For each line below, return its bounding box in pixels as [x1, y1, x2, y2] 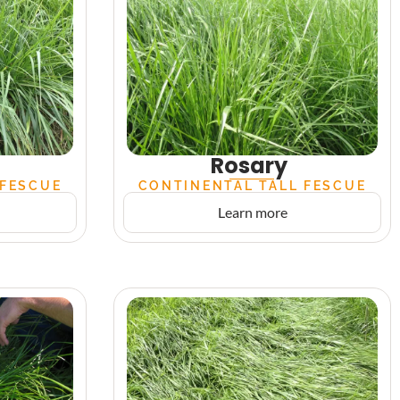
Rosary [211, 151, 288, 180]
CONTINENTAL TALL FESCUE [137, 178, 367, 193]
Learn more [217, 204, 287, 221]
